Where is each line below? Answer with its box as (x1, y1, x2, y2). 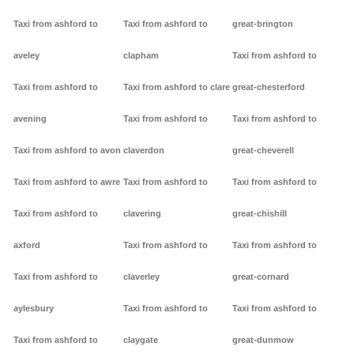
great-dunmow (232, 335, 295, 345)
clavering (122, 209, 161, 219)
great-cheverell (232, 145, 295, 156)
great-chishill (232, 209, 288, 219)
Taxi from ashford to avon (13, 145, 121, 156)
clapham (122, 51, 159, 61)
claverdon (122, 145, 164, 156)
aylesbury (13, 303, 54, 314)
